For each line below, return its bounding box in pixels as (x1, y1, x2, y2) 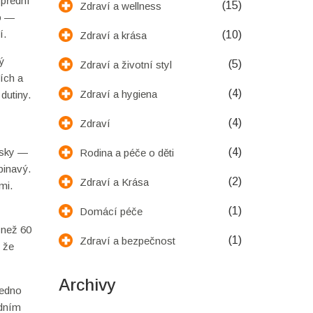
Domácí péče (79, 205, 143, 217)
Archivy (58, 275, 115, 294)
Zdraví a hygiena (79, 87, 157, 100)
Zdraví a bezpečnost (79, 234, 175, 247)
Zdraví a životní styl (79, 58, 172, 71)
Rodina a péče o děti (79, 146, 174, 159)
